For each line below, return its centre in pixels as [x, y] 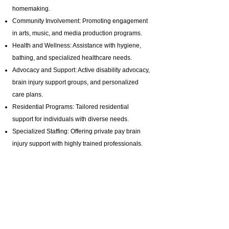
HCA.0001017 [32, 193]
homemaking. [31, 9]
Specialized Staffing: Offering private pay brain [76, 131]
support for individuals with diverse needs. [71, 119]
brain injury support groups [50, 82]
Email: [21, 205]
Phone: [23, 217]
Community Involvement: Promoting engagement [80, 21]
